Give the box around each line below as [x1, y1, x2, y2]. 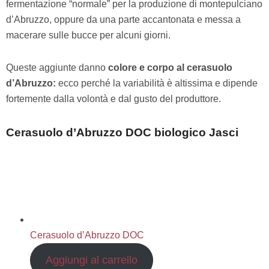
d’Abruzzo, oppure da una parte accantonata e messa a [6, 14, 241, 25]
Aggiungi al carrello [45, 253, 138, 266]
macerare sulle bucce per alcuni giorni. [6, 29, 171, 40]
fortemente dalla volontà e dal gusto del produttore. [6, 93, 221, 104]
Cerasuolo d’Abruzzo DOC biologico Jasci [6, 125, 238, 139]
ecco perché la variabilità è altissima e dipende [58, 77, 258, 88]
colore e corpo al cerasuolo [108, 62, 232, 73]
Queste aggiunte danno [6, 62, 108, 73]
